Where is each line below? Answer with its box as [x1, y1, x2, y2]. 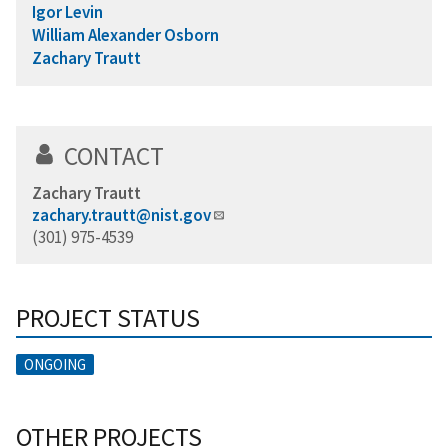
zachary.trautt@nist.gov [32, 203, 211, 226]
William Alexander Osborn [32, 23, 219, 46]
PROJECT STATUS [16, 301, 200, 334]
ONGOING [24, 354, 86, 374]
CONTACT [64, 139, 164, 172]
